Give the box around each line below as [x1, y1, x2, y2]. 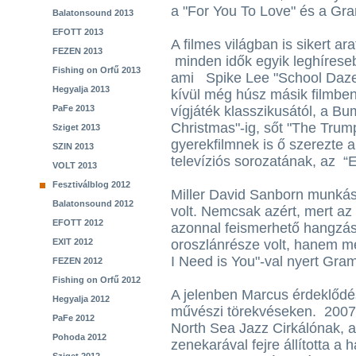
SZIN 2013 [52, 141, 94, 151]
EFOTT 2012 [52, 218, 103, 227]
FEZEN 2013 [52, 46, 103, 56]
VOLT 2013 [52, 161, 97, 170]
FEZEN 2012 [52, 256, 103, 265]
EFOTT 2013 [52, 27, 103, 37]
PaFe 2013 [52, 103, 95, 113]
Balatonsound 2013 [52, 8, 133, 17]
